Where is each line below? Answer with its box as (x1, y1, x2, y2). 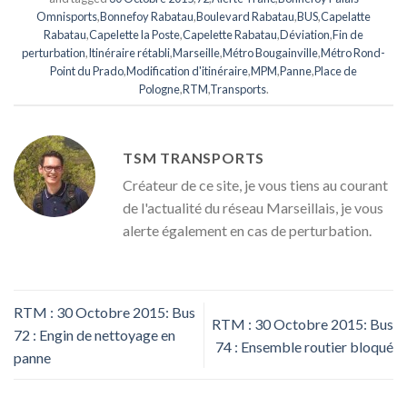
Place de (314, 63, 357, 78)
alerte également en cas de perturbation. (123, 222, 372, 240)
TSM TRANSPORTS (123, 149, 265, 167)
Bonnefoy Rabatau (100, 8, 194, 24)
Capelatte (321, 8, 371, 24)
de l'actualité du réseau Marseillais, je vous (123, 199, 383, 217)
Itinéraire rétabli (88, 45, 170, 60)
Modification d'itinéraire (126, 63, 248, 78)
